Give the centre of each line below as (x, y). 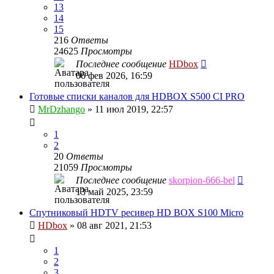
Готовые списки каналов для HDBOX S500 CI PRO (137, 96)
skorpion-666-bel (202, 180)
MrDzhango (61, 109)
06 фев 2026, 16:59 (114, 75)
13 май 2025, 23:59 (114, 191)
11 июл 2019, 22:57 (134, 109)
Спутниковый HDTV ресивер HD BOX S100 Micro (136, 212)
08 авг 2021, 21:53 (114, 225)
